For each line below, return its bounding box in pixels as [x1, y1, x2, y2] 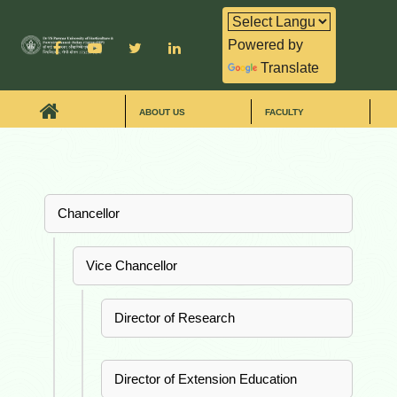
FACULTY [265, 106, 304, 117]
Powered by [227, 37, 303, 52]
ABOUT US [139, 106, 185, 117]
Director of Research [114, 310, 235, 325]
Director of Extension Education [114, 371, 297, 386]
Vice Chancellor [86, 258, 177, 273]
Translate [260, 60, 319, 75]
